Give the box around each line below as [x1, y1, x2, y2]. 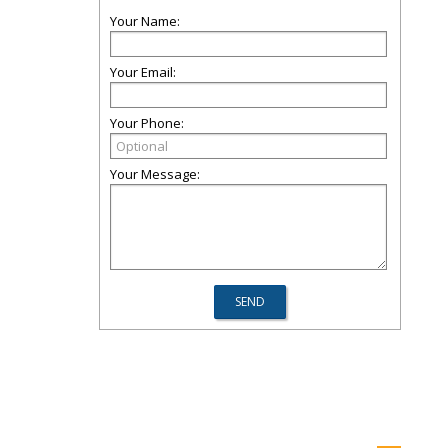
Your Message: [110, 165, 200, 183]
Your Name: [110, 12, 180, 30]
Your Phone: [110, 114, 184, 132]
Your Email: [110, 63, 176, 81]
